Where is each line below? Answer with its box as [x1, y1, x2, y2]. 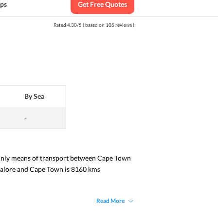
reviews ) [114, 22, 134, 28]
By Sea [24, 92, 44, 100]
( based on [82, 22, 106, 28]
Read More [96, 197, 125, 205]
